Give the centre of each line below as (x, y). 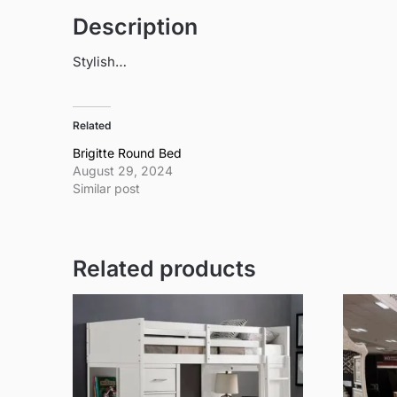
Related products (164, 268)
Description (135, 27)
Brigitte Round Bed (127, 152)
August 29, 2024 (123, 170)
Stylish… (100, 62)
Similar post (106, 188)
